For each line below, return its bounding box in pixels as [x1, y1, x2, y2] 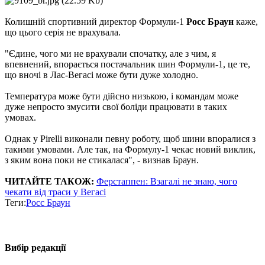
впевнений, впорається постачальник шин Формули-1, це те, [5, 59, 250, 70]
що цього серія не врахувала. [5, 27, 121, 38]
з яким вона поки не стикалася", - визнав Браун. [5, 155, 199, 166]
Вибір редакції [5, 242, 66, 253]
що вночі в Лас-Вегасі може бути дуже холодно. [5, 70, 198, 80]
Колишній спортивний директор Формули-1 [5, 17, 186, 27]
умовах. [5, 112, 36, 123]
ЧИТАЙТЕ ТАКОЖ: [5, 176, 94, 187]
